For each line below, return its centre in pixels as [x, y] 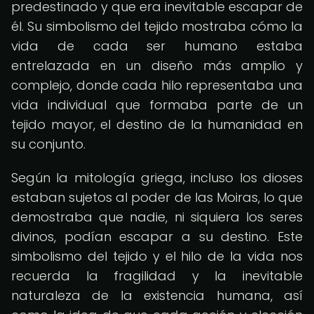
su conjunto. [48, 144]
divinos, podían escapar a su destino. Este [157, 237]
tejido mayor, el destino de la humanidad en [157, 124]
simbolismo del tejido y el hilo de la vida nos [157, 256]
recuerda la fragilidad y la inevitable [157, 276]
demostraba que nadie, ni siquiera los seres [157, 217]
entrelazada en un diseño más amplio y [157, 66]
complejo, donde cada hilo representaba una [157, 85]
